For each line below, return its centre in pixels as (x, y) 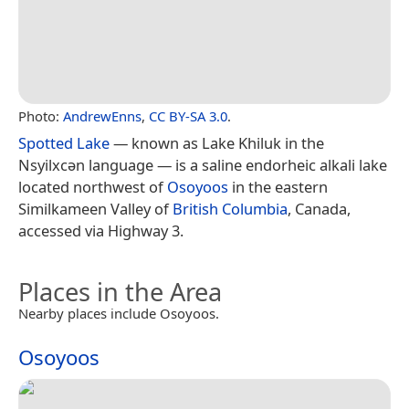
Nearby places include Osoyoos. (119, 313)
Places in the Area (120, 291)
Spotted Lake (64, 142)
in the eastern (278, 186)
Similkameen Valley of (95, 208)
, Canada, (319, 208)
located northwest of (93, 186)
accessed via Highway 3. (101, 230)
